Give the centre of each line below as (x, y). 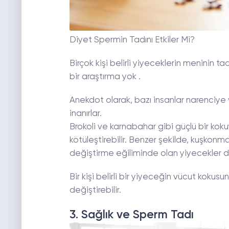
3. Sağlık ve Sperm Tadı (131, 215)
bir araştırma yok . (105, 77)
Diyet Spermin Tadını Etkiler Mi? (132, 40)
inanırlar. (85, 114)
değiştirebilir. (95, 191)
